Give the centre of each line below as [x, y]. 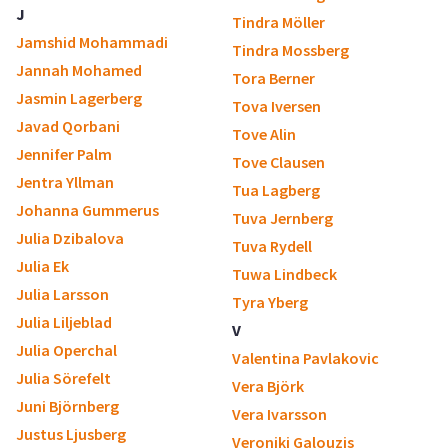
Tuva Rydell [272, 246]
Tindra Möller [278, 22]
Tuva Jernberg [282, 218]
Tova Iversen [276, 106]
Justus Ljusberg [71, 434]
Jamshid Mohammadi [92, 42]
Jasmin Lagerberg [79, 98]
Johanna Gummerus [87, 210]
